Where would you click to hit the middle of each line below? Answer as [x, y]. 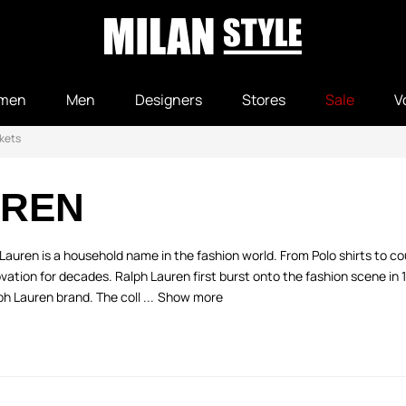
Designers [169, 100]
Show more [190, 297]
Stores [264, 100]
